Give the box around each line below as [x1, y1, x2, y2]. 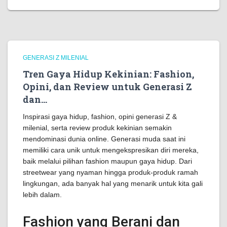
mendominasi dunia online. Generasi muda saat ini [23, 135, 185, 143]
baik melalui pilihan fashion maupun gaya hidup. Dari [23, 157, 192, 165]
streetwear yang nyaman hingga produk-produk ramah [23, 168, 198, 176]
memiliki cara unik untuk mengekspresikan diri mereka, [23, 146, 199, 154]
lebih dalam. [23, 191, 62, 199]
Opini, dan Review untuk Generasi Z [23, 81, 192, 93]
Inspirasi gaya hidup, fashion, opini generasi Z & [23, 112, 177, 121]
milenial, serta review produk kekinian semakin [23, 124, 172, 132]
